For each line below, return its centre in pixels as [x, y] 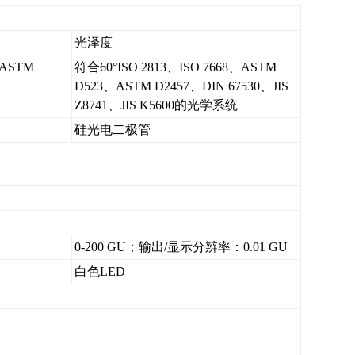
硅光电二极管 [113, 130]
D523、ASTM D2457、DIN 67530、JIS [182, 86]
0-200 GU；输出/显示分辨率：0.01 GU [181, 247]
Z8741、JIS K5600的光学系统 [157, 105]
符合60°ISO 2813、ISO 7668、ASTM [176, 67]
